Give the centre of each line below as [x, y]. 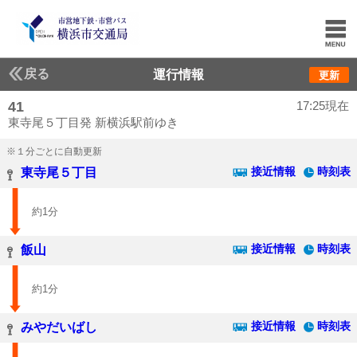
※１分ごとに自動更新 [54, 151]
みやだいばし [59, 327]
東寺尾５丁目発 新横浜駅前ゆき [93, 122]
